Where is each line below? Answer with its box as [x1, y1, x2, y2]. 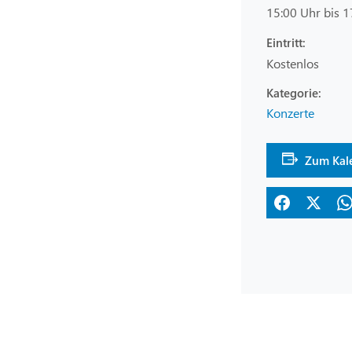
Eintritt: [266, 34, 306, 50]
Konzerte [266, 104, 314, 121]
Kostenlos [266, 54, 319, 71]
